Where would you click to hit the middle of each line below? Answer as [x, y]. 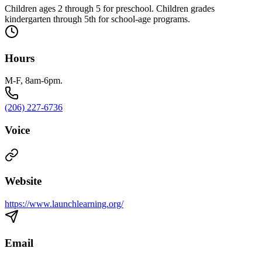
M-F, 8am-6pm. [34, 81]
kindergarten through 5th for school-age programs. [97, 19]
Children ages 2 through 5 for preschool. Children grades [110, 8]
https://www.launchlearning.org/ [64, 204]
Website [23, 181]
